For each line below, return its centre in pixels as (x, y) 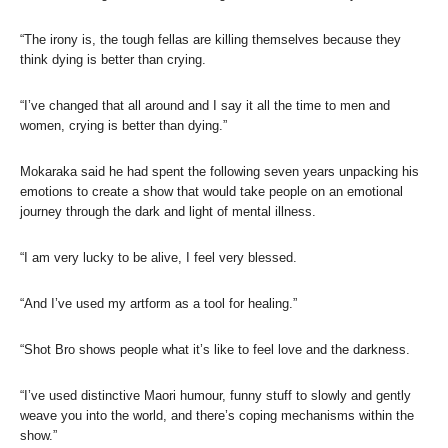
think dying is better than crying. (113, 59)
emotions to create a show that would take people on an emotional (211, 191)
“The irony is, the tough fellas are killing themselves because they (210, 39)
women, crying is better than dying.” (123, 125)
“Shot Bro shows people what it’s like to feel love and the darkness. (215, 349)
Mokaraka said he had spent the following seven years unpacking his (219, 171)
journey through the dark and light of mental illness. (168, 211)
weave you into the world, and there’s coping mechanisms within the (217, 415)
